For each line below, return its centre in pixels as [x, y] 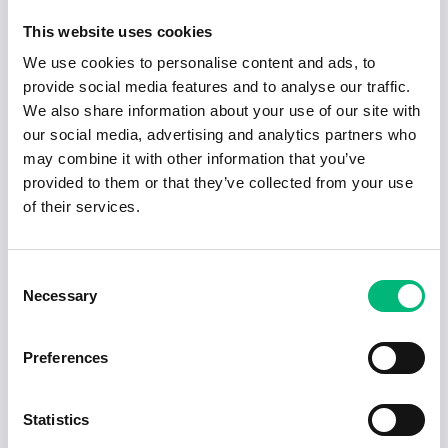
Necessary [60, 295]
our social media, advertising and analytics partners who [219, 134]
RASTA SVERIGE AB [126, 54]
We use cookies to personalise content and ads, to [199, 62]
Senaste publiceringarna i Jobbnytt [189, 241]
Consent [35, 275]
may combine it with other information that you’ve [194, 158]
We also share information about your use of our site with [222, 110]
